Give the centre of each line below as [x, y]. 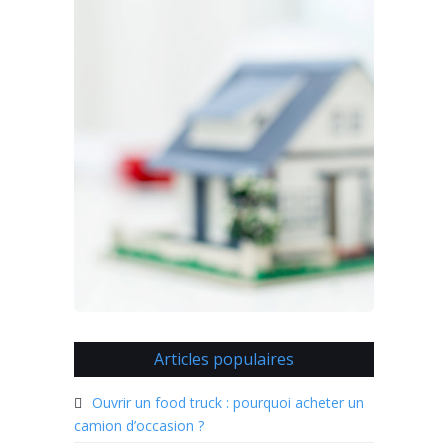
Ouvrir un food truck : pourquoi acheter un [228, 402]
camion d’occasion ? [139, 425]
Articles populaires [224, 358]
